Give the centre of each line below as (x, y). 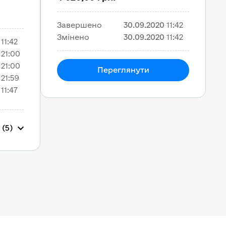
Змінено (73, 37)
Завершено (79, 25)
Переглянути (123, 70)
